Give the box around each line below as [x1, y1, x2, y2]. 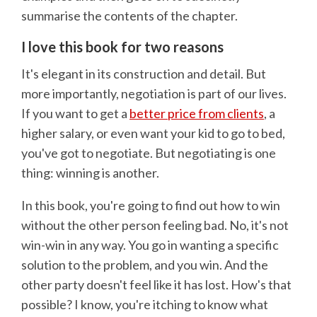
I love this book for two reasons [21, 38, 224, 55]
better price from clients [129, 105, 264, 122]
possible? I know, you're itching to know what [21, 296, 268, 313]
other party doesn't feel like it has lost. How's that [21, 277, 292, 293]
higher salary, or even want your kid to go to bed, [21, 125, 285, 142]
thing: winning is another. [21, 165, 159, 181]
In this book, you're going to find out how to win [21, 197, 280, 214]
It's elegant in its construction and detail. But [21, 66, 266, 82]
